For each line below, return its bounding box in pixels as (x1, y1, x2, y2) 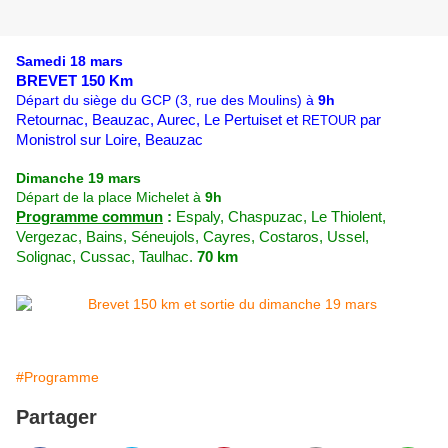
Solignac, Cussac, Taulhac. (16, 249, 197, 266)
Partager (16, 406, 97, 429)
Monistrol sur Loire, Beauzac (16, 132, 203, 149)
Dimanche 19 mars (16, 170, 141, 187)
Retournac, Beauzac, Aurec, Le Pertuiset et (16, 112, 302, 129)
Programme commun (16, 209, 163, 226)
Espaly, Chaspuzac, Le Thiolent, (176, 209, 386, 226)
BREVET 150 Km (16, 73, 133, 90)
